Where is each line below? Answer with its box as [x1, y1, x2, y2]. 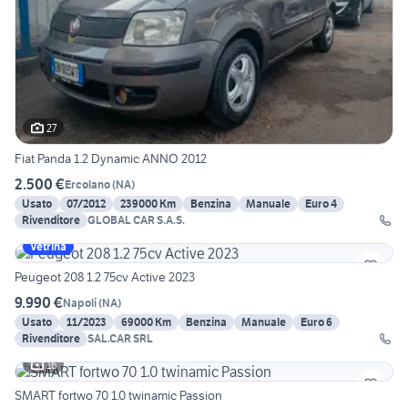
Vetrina [30, 240, 66, 254]
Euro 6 [301, 315, 332, 330]
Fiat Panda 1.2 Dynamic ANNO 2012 [15, 150, 207, 168]
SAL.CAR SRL [87, 331, 153, 346]
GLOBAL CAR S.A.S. [87, 213, 185, 228]
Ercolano [65, 177, 110, 191]
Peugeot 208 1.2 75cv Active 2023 [15, 269, 195, 286]
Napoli [63, 295, 97, 310]
